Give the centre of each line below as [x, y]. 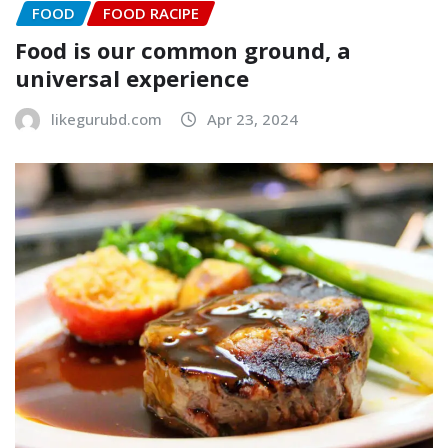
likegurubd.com [106, 118]
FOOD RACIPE [151, 13]
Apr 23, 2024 [252, 118]
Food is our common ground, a [183, 49]
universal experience [132, 77]
